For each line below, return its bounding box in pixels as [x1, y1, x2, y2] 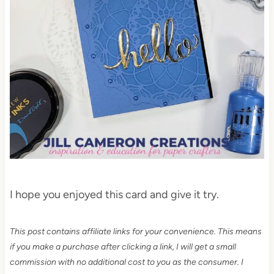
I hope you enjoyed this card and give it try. [9, 188, 219, 202]
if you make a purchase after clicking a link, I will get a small [9, 242, 236, 253]
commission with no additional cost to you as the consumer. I [9, 257, 243, 268]
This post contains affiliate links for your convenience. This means [9, 226, 262, 237]
